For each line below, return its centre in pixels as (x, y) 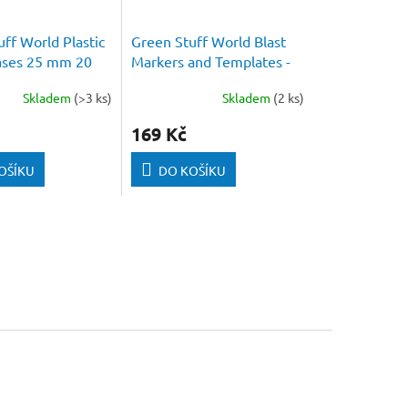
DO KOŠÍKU (193, 170)
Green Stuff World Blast (209, 41)
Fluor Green (170, 81)
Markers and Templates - (211, 61)
